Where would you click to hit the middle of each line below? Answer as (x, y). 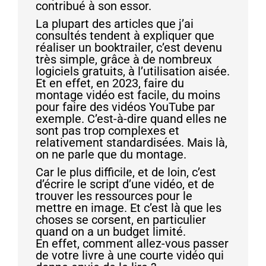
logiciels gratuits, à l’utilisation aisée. (133, 71)
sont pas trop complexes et (107, 130)
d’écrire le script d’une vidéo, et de (125, 184)
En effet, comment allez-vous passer (132, 243)
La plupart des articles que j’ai (115, 23)
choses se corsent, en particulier (121, 219)
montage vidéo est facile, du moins (128, 95)
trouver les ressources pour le (114, 196)
